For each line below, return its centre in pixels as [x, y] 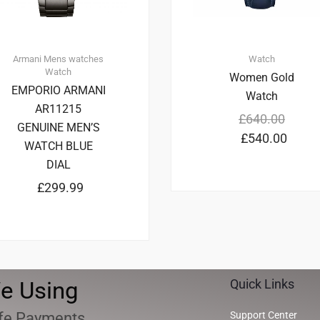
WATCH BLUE [58, 146]
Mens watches [74, 59]
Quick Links [262, 284]
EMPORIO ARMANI [58, 91]
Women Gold [262, 78]
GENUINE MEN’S [58, 128]
